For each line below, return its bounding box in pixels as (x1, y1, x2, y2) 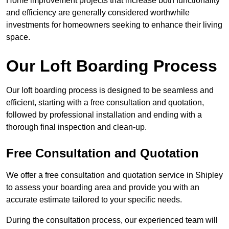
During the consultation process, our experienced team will (6, 216, 218, 225)
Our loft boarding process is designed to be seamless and (6, 86, 214, 95)
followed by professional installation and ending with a (6, 110, 202, 120)
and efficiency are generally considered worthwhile (6, 8, 190, 17)
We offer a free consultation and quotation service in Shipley (6, 171, 223, 180)
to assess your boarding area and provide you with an (6, 183, 199, 192)
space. (6, 33, 30, 42)
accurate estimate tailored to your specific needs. (6, 195, 182, 204)
